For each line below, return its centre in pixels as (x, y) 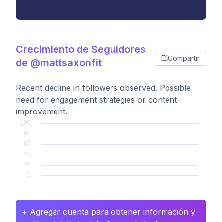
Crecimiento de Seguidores (81, 49)
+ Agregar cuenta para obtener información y (109, 212)
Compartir (184, 58)
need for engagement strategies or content (96, 100)
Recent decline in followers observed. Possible (103, 88)
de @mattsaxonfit (59, 63)
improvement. (42, 111)
